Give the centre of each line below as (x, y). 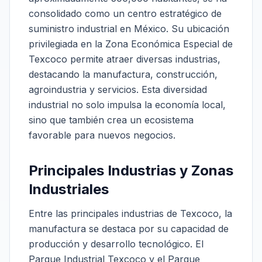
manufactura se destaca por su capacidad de (129, 229)
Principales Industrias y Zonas (131, 170)
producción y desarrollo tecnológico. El (116, 244)
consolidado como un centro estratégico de (125, 13)
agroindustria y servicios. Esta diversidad (118, 89)
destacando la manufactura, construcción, (123, 74)
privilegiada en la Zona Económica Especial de (131, 44)
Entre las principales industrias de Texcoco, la (130, 213)
